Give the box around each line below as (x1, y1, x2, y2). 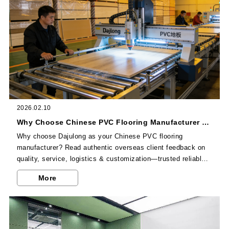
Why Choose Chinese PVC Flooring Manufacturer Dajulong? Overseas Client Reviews (202, 118, 210, 126)
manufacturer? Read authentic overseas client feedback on (16, 143, 205, 151)
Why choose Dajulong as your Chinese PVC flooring (16, 132, 183, 140)
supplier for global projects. (16, 166, 104, 174)
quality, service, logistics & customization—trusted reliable (16, 154, 205, 163)
